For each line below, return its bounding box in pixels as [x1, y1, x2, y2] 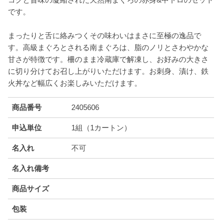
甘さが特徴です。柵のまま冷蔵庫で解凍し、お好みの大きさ [8, 55, 209, 63]
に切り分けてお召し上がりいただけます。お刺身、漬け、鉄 [8, 66, 209, 75]
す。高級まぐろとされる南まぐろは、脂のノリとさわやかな [8, 43, 209, 52]
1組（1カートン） [71, 123, 131, 132]
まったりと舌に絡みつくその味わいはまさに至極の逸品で [8, 31, 201, 40]
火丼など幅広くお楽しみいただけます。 [8, 78, 142, 87]
